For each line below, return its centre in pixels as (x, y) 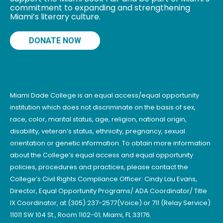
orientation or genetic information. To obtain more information (110, 143)
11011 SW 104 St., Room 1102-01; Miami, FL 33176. (81, 215)
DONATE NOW (55, 41)
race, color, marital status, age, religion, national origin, (98, 119)
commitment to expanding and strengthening (100, 8)
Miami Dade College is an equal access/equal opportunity (105, 95)
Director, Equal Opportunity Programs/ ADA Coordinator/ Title (109, 191)
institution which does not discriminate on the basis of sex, (103, 107)
